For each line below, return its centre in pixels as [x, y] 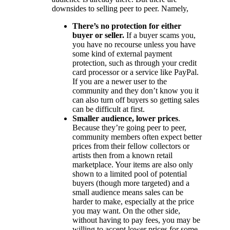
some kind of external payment [122, 53]
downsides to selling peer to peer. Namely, [120, 8]
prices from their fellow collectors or [131, 146]
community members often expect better [137, 137]
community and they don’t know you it [136, 90]
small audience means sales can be [128, 192]
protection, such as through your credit [135, 63]
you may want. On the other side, [127, 210]
